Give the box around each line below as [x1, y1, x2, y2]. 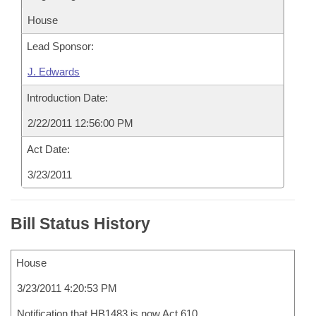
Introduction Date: [27, 92, 108, 104]
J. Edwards [28, 66, 80, 78]
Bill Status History [11, 214, 150, 233]
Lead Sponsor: [27, 40, 94, 52]
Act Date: [27, 143, 70, 155]
